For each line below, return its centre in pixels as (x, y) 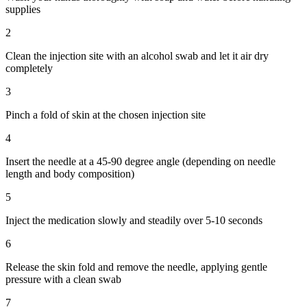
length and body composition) (70, 174)
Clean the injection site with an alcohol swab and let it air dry (137, 56)
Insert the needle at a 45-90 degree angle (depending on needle (140, 162)
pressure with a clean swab (63, 280)
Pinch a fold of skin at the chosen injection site (106, 115)
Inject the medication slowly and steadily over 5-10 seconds (134, 221)
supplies (23, 10)
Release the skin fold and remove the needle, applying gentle (136, 267)
